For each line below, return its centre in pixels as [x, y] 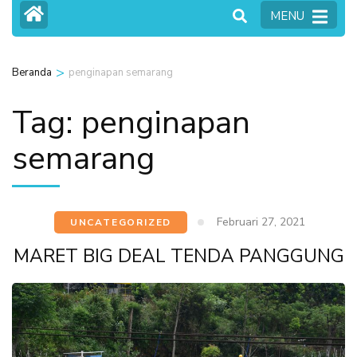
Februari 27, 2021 [261, 222]
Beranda [32, 73]
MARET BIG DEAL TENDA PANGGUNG [178, 257]
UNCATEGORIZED [121, 223]
